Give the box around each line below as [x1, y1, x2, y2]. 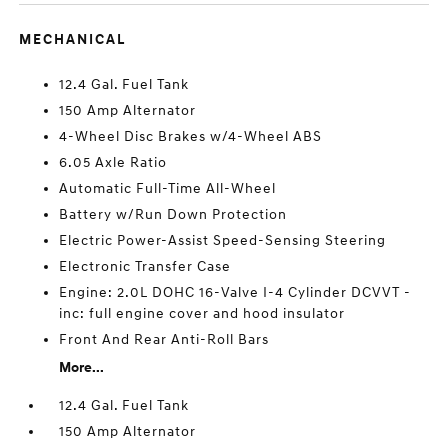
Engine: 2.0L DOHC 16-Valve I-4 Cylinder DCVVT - [59, 284, 412, 301]
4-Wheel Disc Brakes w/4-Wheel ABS [59, 128, 323, 145]
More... [59, 359, 105, 376]
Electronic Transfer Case [59, 258, 232, 275]
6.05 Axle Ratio [59, 154, 168, 171]
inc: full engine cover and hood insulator [59, 305, 346, 322]
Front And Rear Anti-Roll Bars [59, 331, 270, 348]
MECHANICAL [19, 31, 127, 48]
